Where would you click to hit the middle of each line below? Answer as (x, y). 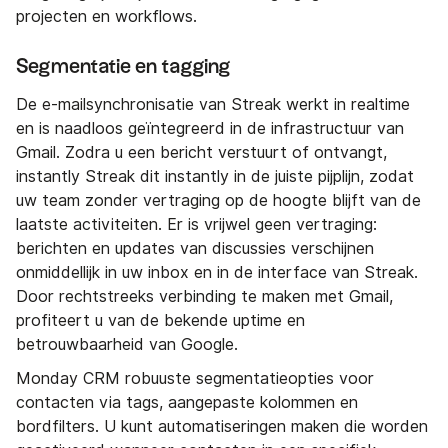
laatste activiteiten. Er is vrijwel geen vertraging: (196, 225)
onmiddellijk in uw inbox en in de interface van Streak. (217, 273)
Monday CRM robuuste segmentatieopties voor (195, 379)
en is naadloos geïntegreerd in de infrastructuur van (210, 129)
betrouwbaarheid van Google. (127, 345)
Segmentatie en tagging (123, 67)
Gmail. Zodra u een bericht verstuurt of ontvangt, (201, 153)
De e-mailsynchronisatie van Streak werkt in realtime (213, 105)
